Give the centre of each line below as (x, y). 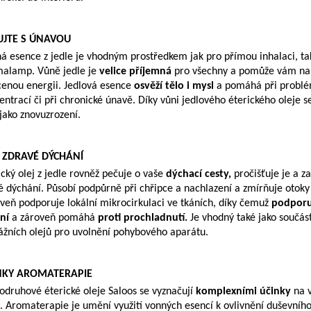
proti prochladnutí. (144, 218)
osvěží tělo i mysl (174, 86)
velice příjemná (135, 72)
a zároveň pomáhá (53, 218)
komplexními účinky (245, 292)
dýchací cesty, (200, 175)
